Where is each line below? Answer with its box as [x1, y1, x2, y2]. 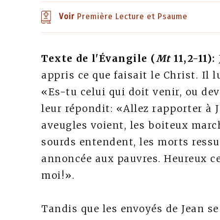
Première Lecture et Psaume [75, 11, 188, 22]
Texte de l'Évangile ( [41, 53, 156, 64]
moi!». [41, 169, 75, 181]
